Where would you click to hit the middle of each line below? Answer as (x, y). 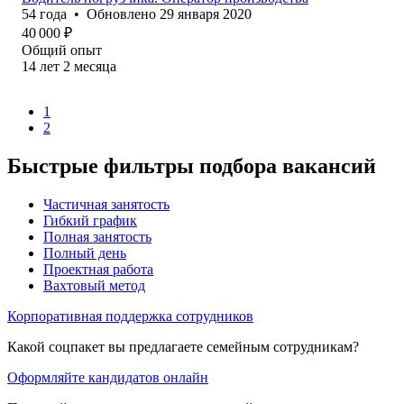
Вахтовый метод (94, 285)
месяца (95, 66)
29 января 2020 (206, 14)
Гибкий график (90, 220)
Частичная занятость (106, 204)
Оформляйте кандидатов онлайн (108, 377)
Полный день (85, 252)
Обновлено (123, 14)
